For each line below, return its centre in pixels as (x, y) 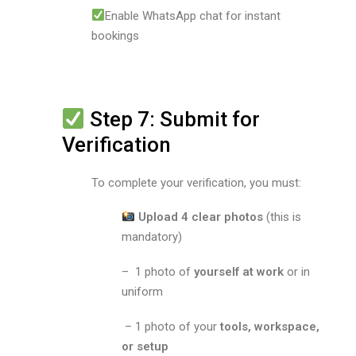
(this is (282, 217)
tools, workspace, (269, 326)
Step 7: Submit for (173, 120)
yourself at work (238, 272)
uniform (142, 292)
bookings (115, 35)
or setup (145, 346)
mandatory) (151, 237)
